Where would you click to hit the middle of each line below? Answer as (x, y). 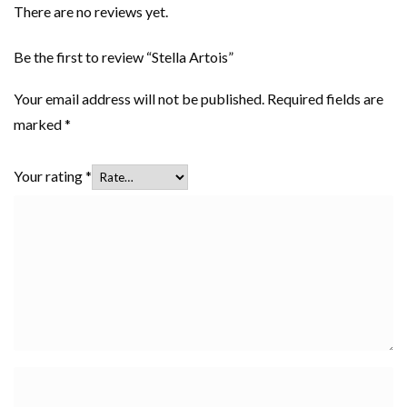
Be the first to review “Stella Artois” (124, 56)
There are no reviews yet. (91, 11)
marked (39, 124)
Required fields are (325, 98)
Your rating (50, 175)
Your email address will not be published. (139, 98)
